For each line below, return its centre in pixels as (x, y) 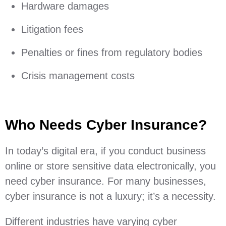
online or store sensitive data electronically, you (110, 166)
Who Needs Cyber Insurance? (106, 125)
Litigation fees (52, 29)
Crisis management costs (78, 76)
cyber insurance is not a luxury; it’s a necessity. (112, 196)
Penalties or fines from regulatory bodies (112, 52)
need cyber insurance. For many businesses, (106, 181)
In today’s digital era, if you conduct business (105, 151)
